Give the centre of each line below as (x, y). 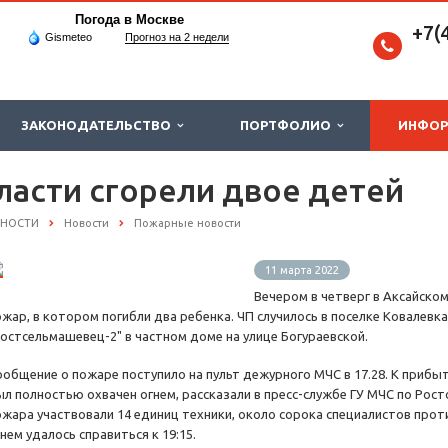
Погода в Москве (129, 19)
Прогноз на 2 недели (177, 37)
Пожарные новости (187, 223)
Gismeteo (68, 37)
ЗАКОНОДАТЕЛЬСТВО (99, 125)
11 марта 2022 (302, 270)
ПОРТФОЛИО (288, 125)
